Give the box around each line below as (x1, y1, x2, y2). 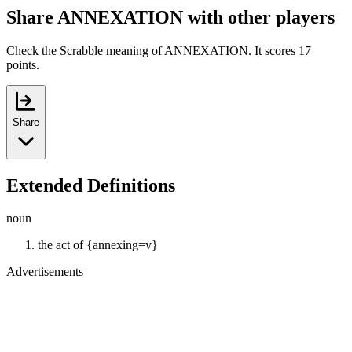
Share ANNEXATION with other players (6, 6, 335, 27)
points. (6, 57, 39, 71)
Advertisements (6, 265, 83, 279)
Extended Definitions (6, 174, 175, 196)
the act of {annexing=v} (38, 238, 158, 252)
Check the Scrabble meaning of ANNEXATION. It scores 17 (6, 43, 311, 57)
